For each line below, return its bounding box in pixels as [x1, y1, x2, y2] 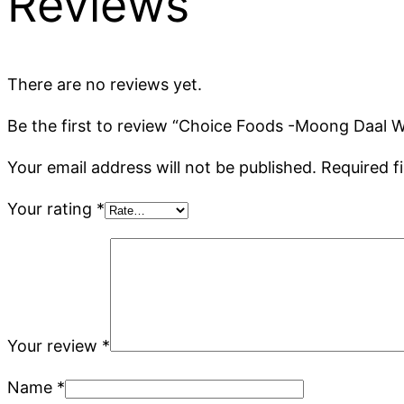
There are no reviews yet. [7, 74, 202, 94]
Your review [7, 335, 102, 355]
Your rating [7, 198, 96, 218]
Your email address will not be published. [7, 157, 317, 177]
